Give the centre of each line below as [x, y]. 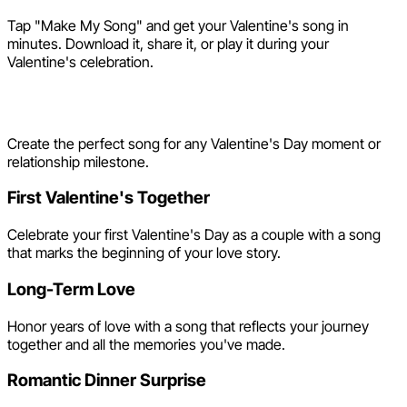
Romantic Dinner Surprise [107, 381]
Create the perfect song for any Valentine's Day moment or [194, 143]
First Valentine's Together [109, 198]
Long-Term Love [71, 289]
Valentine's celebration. [80, 61]
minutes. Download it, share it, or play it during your [168, 43]
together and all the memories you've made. [146, 344]
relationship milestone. [78, 161]
